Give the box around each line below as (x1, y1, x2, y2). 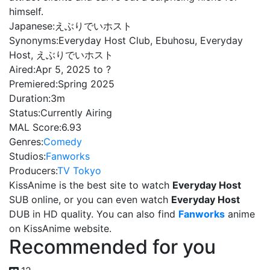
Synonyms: (9, 34, 58, 46)
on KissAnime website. (9, 222, 111, 234)
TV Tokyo (57, 165, 101, 177)
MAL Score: (9, 121, 61, 133)
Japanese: (9, 20, 55, 32)
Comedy (43, 136, 82, 148)
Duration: (9, 92, 51, 104)
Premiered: (9, 78, 58, 90)
